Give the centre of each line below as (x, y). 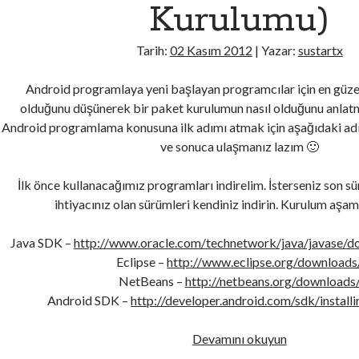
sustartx (320, 50)
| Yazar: (275, 50)
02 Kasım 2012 (211, 50)
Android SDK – (89, 300)
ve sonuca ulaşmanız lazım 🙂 (239, 146)
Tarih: (153, 50)
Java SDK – (42, 242)
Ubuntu (307, 338)
